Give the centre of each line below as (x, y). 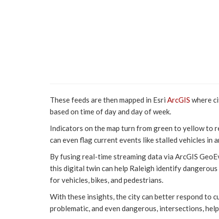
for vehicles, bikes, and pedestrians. (107, 180)
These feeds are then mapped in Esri (109, 99)
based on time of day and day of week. (110, 111)
